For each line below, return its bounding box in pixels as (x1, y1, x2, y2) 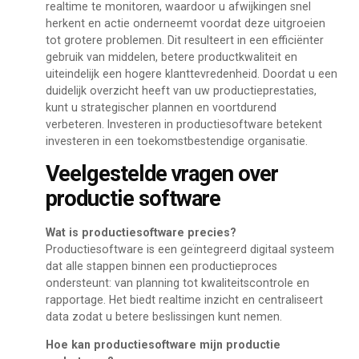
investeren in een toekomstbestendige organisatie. (45, 135, 308, 148)
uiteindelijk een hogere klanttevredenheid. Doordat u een (45, 67, 337, 81)
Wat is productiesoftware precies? (45, 225, 236, 239)
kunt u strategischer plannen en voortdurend (45, 101, 276, 115)
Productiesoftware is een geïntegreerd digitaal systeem (45, 242, 334, 256)
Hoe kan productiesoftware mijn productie (45, 337, 280, 351)
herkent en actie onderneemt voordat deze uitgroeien (45, 17, 325, 30)
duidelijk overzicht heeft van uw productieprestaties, (45, 84, 317, 98)
